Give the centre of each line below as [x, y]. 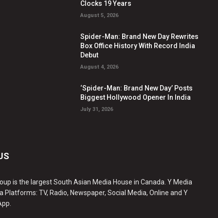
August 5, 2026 [100, 16]
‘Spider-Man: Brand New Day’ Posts [137, 88]
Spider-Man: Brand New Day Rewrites [140, 37]
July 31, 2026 [97, 109]
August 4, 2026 [100, 67]
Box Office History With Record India [138, 46]
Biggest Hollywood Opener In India [136, 98]
